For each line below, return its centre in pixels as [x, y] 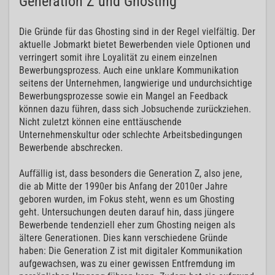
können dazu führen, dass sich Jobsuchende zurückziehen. [135, 109]
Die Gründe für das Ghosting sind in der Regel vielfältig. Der [137, 32]
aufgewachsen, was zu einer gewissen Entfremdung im [127, 264]
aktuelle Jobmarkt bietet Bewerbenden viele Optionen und [135, 45]
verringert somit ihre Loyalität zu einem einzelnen [118, 58]
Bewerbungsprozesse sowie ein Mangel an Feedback [123, 96]
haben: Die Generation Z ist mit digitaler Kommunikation [131, 251]
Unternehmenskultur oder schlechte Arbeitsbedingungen [131, 135]
